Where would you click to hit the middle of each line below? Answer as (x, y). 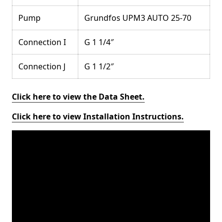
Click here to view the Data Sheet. (78, 97)
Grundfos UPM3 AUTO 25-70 (138, 18)
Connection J (42, 66)
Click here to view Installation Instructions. (98, 116)
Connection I (42, 42)
